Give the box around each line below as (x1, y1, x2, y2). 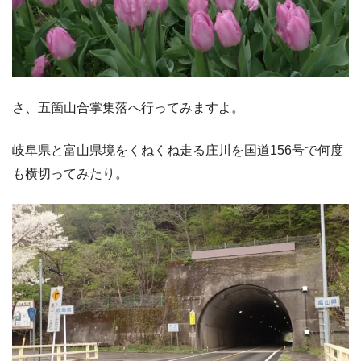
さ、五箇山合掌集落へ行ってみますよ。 (12, 101, 244, 115)
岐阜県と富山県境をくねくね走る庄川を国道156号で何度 (12, 143, 343, 157)
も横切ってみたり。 (12, 166, 128, 180)
